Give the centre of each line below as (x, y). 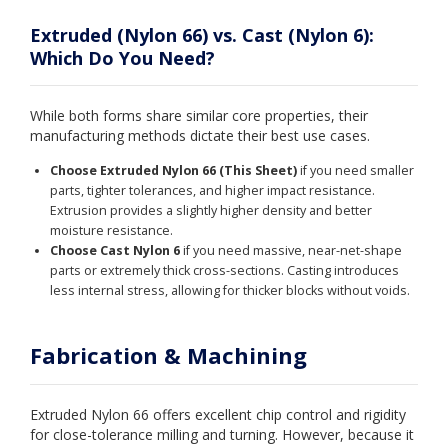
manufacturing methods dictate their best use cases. (200, 136)
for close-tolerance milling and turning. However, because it (222, 435)
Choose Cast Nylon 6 (115, 251)
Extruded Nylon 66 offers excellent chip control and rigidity (218, 415)
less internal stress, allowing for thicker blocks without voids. (230, 291)
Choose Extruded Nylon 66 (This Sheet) (173, 171)
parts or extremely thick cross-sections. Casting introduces (224, 271)
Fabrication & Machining (168, 355)
